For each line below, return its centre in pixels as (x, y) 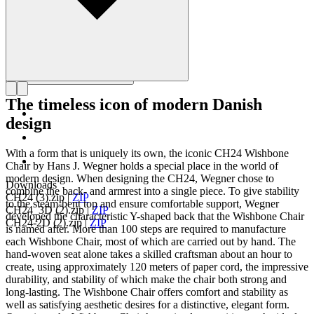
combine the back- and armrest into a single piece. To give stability (152, 191)
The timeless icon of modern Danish (134, 104)
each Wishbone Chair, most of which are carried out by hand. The (151, 241)
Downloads (31, 184)
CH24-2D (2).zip (44, 222)
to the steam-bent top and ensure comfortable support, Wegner (142, 203)
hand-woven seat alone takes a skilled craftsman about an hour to (149, 254)
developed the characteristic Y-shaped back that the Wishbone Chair (155, 216)
